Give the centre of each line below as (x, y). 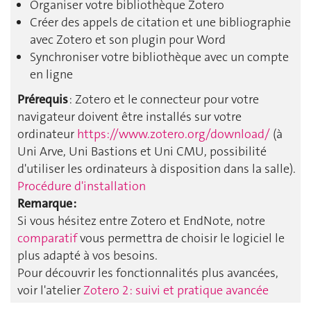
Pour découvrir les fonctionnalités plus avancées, (148, 273)
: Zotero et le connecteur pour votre (163, 100)
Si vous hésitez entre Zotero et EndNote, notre (141, 221)
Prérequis (43, 100)
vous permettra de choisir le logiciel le (181, 238)
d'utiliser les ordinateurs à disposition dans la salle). (157, 169)
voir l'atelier (50, 291)
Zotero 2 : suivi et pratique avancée (176, 291)
